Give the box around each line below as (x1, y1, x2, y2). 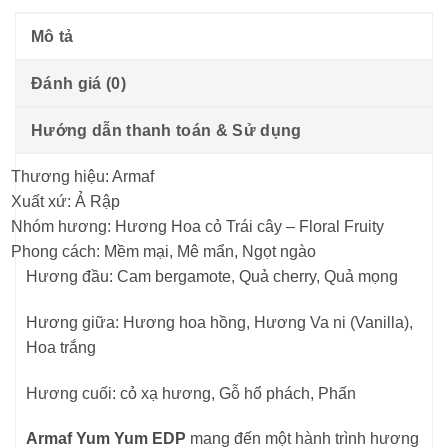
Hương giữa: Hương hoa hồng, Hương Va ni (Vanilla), (26, 313, 413, 331)
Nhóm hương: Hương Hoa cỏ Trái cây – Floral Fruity (11, 217, 384, 235)
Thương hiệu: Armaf (11, 167, 154, 185)
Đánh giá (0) (31, 74, 126, 92)
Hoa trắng (26, 338, 96, 356)
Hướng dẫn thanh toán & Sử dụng (31, 121, 302, 139)
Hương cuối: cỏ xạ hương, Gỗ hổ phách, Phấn (26, 384, 356, 402)
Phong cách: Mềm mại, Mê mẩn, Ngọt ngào (11, 242, 316, 260)
